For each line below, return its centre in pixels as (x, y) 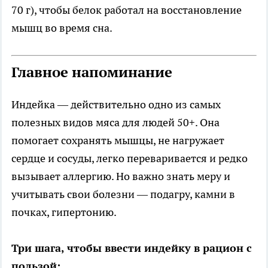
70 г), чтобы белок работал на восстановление (127, 10)
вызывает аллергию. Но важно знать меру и (121, 176)
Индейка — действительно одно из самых (116, 105)
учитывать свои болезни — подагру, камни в (123, 194)
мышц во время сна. (62, 28)
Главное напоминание (92, 72)
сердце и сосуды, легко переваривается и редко (130, 159)
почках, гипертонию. (64, 212)
